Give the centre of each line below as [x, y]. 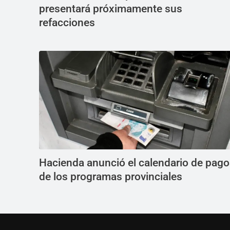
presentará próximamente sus [111, 9]
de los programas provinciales [111, 177]
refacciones [67, 23]
